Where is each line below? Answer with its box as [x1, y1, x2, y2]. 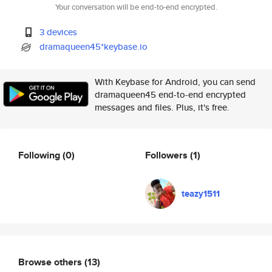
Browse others [18, 254, 84, 269]
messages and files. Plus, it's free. [95, 101, 229, 114]
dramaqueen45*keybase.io [39, 40, 148, 53]
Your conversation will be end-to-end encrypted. [55, 1, 217, 13]
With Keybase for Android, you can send [95, 75, 256, 88]
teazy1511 [182, 187, 220, 200]
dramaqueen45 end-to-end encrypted [95, 88, 246, 101]
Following [18, 148, 63, 162]
